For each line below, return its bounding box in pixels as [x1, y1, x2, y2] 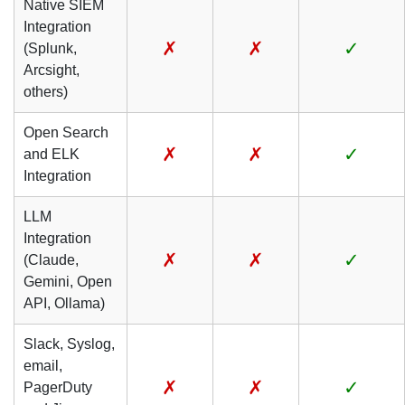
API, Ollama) [24, 296, 105, 311]
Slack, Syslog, [24, 336, 115, 352]
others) [24, 84, 68, 99]
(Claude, [24, 252, 79, 268]
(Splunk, [24, 41, 77, 56]
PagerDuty [24, 380, 92, 395]
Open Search [24, 125, 108, 140]
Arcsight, [24, 62, 80, 78]
